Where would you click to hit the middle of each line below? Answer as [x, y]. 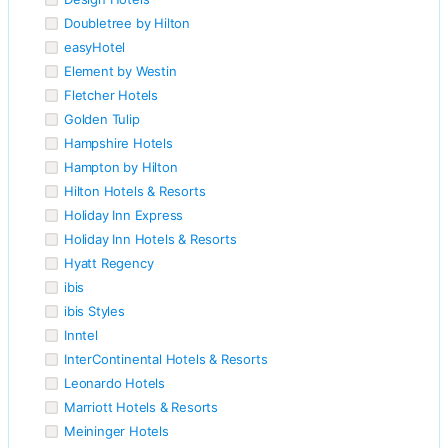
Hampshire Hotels [118, 142]
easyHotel [95, 46]
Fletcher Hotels [111, 94]
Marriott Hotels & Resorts [141, 406]
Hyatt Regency [109, 262]
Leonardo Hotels [114, 382]
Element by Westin [120, 70]
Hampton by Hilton [121, 166]
